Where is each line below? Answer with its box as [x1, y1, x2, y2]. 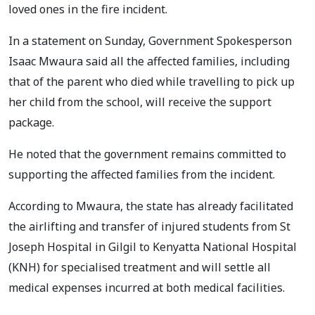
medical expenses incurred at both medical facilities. [8, 279, 285, 295]
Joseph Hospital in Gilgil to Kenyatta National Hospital [8, 238, 297, 255]
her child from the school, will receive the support [8, 94, 271, 110]
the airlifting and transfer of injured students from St [8, 218, 290, 234]
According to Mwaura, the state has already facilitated [8, 198, 293, 214]
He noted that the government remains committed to [8, 146, 286, 162]
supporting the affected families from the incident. [8, 166, 278, 182]
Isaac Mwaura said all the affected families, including [8, 53, 290, 69]
